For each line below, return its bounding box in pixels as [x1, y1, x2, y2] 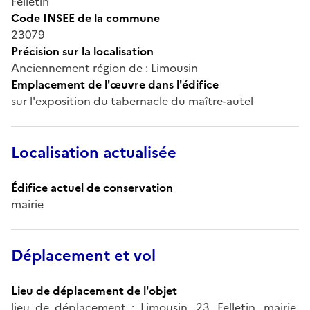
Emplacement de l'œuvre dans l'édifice [11, 75, 219, 93]
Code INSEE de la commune [11, 9, 160, 26]
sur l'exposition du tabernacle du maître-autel [11, 92, 253, 109]
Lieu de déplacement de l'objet [11, 282, 177, 299]
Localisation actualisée [11, 140, 176, 164]
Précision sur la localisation [11, 42, 154, 60]
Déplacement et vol [11, 244, 156, 267]
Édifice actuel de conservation [11, 179, 173, 196]
